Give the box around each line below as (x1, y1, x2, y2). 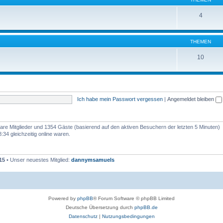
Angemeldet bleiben (167, 96, 216, 102)
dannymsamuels (71, 157, 114, 163)
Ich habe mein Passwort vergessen (77, 96, 163, 102)
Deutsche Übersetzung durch (65, 204, 134, 210)
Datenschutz (68, 213, 98, 219)
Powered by (48, 195, 77, 201)
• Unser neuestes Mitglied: (5, 157, 71, 163)
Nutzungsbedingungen (102, 213, 155, 219)
